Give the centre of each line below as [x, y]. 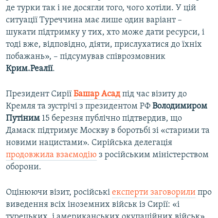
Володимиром [180, 106]
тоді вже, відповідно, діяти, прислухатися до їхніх [104, 44]
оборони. [24, 167]
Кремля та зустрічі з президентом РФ [79, 106]
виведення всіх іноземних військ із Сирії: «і [93, 204]
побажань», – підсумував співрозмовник [86, 56]
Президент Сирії [40, 94]
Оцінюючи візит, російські [59, 192]
